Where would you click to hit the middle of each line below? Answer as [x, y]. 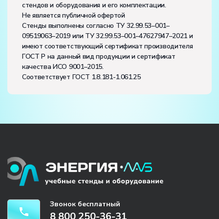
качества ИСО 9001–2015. [63, 66]
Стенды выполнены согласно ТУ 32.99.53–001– [96, 25]
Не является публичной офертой [74, 15]
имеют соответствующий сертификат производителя [108, 46]
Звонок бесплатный [85, 204]
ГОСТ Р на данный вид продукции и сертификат [99, 56]
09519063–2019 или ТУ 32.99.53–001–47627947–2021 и [108, 36]
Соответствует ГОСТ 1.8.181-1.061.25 [81, 77]
